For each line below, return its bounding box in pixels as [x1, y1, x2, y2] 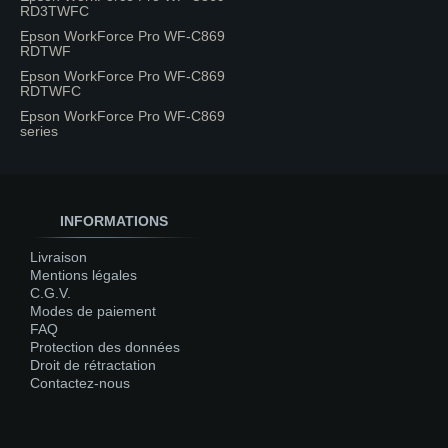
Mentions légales [30, 267, 137, 283]
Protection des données [30, 339, 180, 355]
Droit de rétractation [30, 357, 156, 373]
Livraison [30, 249, 87, 265]
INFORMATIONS [60, 213, 168, 229]
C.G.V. [30, 285, 71, 301]
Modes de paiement [30, 303, 156, 319]
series [20, 123, 58, 139]
